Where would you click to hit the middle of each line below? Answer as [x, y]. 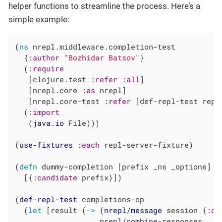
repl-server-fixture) [147, 144]
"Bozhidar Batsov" [102, 57]
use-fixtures [46, 144]
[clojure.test [53, 79]
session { [185, 210]
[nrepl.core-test [60, 101]
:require [46, 68]
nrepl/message [133, 210]
